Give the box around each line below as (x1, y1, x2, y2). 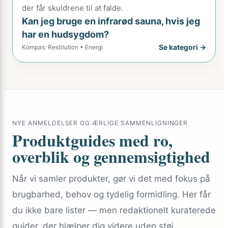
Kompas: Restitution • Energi (22, 43, 103, 51)
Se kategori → (159, 43, 206, 51)
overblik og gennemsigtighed (12, 145, 210, 168)
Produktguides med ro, (12, 128, 173, 152)
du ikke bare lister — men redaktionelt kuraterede (12, 205, 216, 215)
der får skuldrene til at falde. (22, 3, 123, 13)
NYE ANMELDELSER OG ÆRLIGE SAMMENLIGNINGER (12, 119, 188, 127)
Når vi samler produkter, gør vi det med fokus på (12, 174, 210, 184)
